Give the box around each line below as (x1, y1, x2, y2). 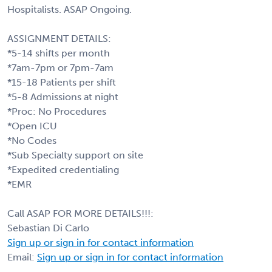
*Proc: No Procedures (7, 105, 106, 117)
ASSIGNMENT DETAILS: (7, 32, 111, 44)
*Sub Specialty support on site (7, 149, 143, 161)
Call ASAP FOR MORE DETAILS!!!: (7, 207, 154, 219)
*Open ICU (7, 120, 57, 132)
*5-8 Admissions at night (7, 90, 118, 103)
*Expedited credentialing (7, 163, 119, 175)
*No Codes (7, 134, 56, 146)
